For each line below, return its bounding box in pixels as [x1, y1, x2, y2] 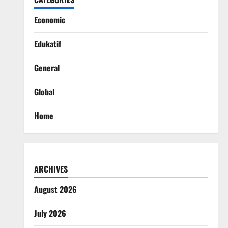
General [34, 62, 60, 74]
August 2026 [34, 183, 77, 195]
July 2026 [34, 207, 66, 219]
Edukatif [34, 38, 61, 50]
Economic [34, 14, 65, 26]
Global [34, 85, 54, 98]
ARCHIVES [34, 163, 68, 175]
